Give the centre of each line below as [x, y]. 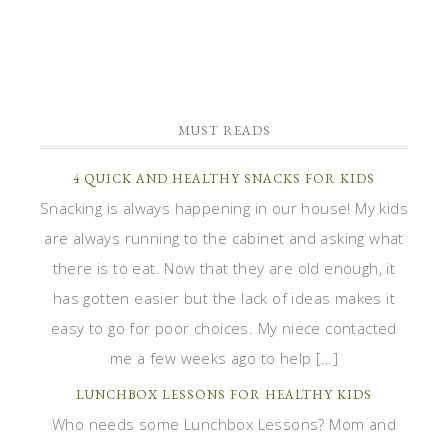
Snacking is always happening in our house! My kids [224, 208]
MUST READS [224, 130]
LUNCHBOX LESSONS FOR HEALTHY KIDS [224, 394]
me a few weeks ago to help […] [224, 358]
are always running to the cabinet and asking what [224, 238]
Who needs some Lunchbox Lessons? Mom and [224, 424]
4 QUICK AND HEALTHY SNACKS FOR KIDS [224, 178]
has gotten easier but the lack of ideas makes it [224, 298]
